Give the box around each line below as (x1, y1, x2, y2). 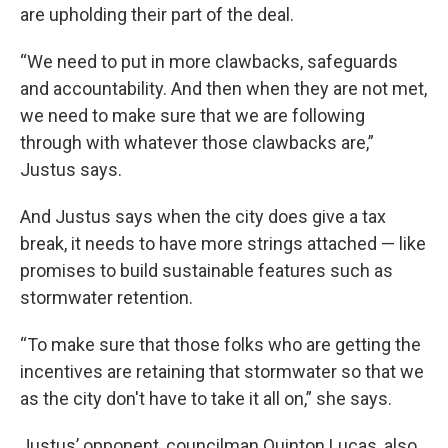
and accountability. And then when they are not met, (20, 77, 427, 99)
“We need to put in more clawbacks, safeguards (20, 50, 398, 72)
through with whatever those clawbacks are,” (20, 131, 374, 153)
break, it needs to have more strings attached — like (20, 232, 426, 254)
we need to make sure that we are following (20, 104, 365, 126)
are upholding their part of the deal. (20, 3, 302, 25)
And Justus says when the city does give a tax (20, 205, 386, 227)
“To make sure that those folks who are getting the (20, 333, 421, 355)
